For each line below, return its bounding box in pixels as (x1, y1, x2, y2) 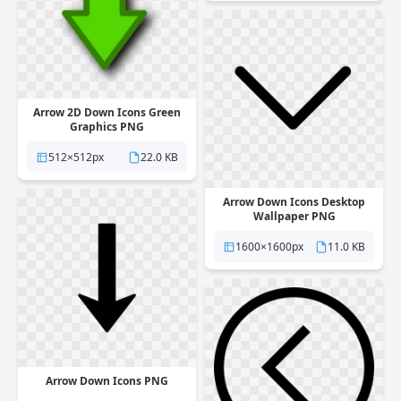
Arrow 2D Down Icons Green (33, 105, 181, 120)
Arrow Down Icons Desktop (223, 194, 365, 209)
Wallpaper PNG (252, 209, 336, 224)
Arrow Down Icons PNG (46, 373, 168, 388)
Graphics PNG (70, 119, 144, 134)
